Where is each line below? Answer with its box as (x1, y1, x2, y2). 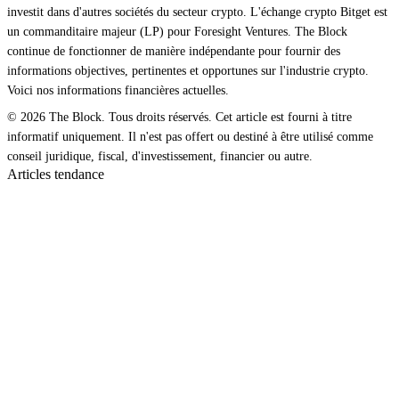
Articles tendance (7, 167, 104, 182)
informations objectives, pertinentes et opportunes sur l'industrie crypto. (7, 64, 369, 77)
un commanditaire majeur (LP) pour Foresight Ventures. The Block (7, 25, 347, 38)
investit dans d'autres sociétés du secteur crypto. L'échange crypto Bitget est (7, 5, 387, 19)
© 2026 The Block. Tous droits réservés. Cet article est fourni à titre (7, 110, 352, 124)
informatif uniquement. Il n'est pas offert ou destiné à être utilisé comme (7, 130, 373, 143)
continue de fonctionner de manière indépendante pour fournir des (7, 45, 340, 58)
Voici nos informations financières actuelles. (7, 84, 229, 97)
